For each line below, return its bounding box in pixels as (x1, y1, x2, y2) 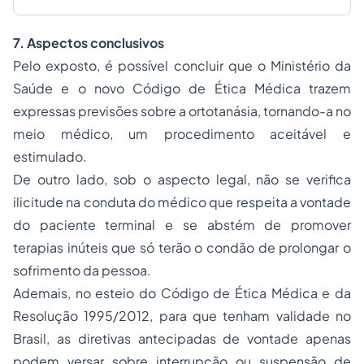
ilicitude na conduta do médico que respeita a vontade (13, 193, 351, 210)
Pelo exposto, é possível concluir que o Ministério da (13, 57, 351, 74)
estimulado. (13, 148, 87, 165)
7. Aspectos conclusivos (13, 34, 164, 51)
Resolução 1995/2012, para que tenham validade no (13, 307, 351, 324)
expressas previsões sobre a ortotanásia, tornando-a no (13, 102, 351, 119)
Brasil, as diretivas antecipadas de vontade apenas (13, 330, 351, 347)
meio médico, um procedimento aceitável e (13, 125, 351, 142)
